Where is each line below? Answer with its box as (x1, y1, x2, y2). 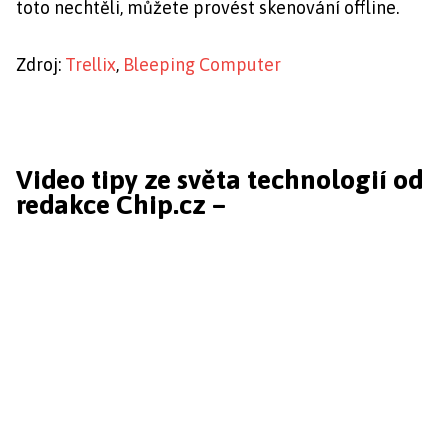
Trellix (65, 54, 116, 76)
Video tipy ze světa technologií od (16, 163, 423, 195)
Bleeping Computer (123, 54, 281, 76)
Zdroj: (16, 54, 65, 76)
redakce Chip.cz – (16, 188, 226, 220)
